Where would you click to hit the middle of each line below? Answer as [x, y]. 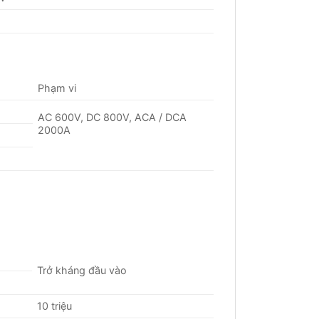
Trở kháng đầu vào [82, 271]
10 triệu [55, 306]
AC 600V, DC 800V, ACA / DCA [113, 117]
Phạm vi [57, 88]
